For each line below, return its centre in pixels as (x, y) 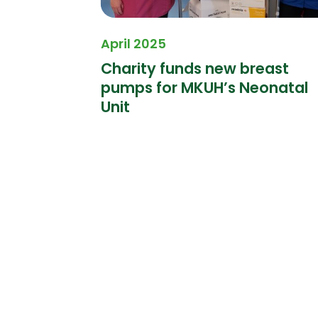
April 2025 (134, 44)
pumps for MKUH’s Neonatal (205, 88)
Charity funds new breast (195, 69)
